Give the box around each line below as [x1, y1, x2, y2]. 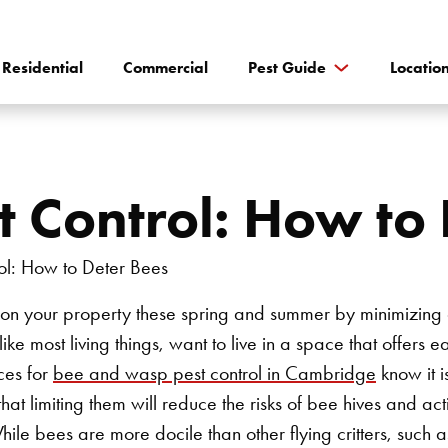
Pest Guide [248, 58, 326, 77]
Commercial [123, 58, 208, 77]
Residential [2, 58, 83, 77]
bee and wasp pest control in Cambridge [53, 361, 376, 385]
